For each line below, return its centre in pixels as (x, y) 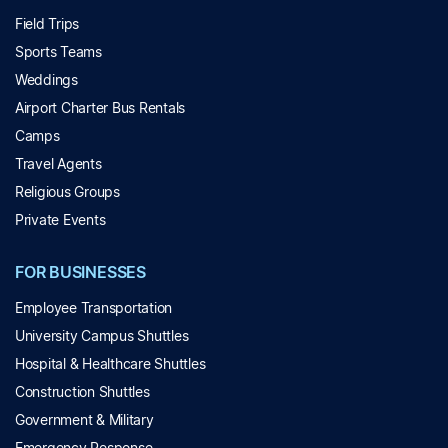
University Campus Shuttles (102, 335)
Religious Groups (67, 191)
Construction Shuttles (82, 391)
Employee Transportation (94, 307)
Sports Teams (58, 51)
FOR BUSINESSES (80, 272)
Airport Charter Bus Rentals (100, 107)
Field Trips (47, 23)
